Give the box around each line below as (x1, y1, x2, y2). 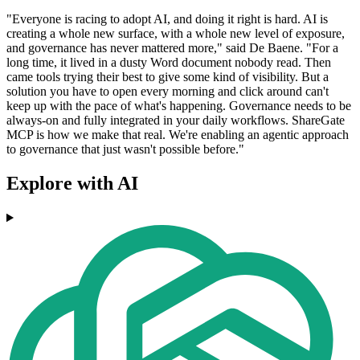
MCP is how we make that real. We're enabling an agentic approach (6, 128, 349, 142)
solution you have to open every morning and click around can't (6, 84, 329, 99)
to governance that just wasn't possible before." (6, 142, 244, 157)
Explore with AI (6, 173, 138, 194)
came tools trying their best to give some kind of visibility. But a (6, 70, 329, 84)
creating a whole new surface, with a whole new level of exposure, (6, 27, 345, 41)
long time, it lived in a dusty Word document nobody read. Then (6, 55, 331, 70)
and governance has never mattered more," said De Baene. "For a (6, 41, 338, 55)
